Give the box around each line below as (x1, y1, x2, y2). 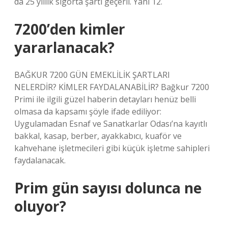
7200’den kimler (14, 19, 125, 39)
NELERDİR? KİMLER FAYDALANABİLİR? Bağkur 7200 (14, 81, 209, 93)
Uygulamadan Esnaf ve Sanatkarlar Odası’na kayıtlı (14, 118, 207, 129)
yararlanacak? (14, 38, 115, 57)
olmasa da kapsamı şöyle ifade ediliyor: (14, 106, 161, 117)
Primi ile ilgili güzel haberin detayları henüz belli (14, 94, 196, 105)
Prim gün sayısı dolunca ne (14, 178, 202, 197)
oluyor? (14, 196, 66, 216)
